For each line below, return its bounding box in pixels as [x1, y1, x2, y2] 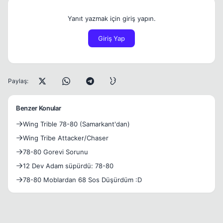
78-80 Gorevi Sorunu [23, 148, 88, 156]
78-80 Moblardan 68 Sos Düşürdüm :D [23, 176, 142, 184]
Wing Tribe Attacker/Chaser [23, 134, 109, 142]
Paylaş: [8, 77, 28, 85]
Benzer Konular [16, 104, 61, 112]
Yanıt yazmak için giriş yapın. [67, 14, 156, 22]
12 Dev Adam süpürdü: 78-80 [23, 162, 113, 170]
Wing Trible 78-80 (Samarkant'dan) [23, 120, 130, 128]
